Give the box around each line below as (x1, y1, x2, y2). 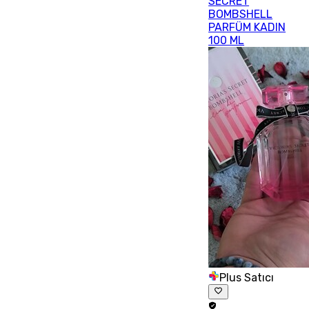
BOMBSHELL (208, 7, 273, 21)
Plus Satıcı (219, 270, 275, 284)
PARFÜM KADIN (208, 20, 286, 34)
